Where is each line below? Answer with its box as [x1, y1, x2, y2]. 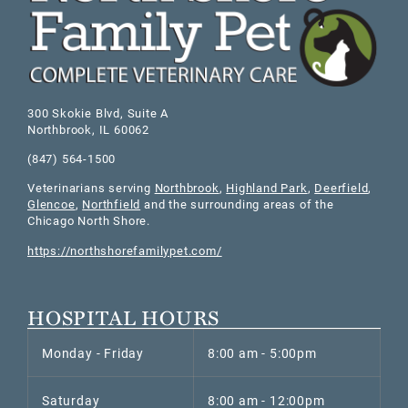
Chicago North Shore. [27, 212, 151, 229]
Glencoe [27, 196, 76, 213]
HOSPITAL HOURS [27, 302, 220, 333]
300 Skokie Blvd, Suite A [27, 104, 169, 121]
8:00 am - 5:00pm [208, 344, 317, 362]
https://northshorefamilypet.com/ [27, 241, 222, 259]
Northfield [82, 196, 141, 213]
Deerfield [314, 179, 369, 197]
